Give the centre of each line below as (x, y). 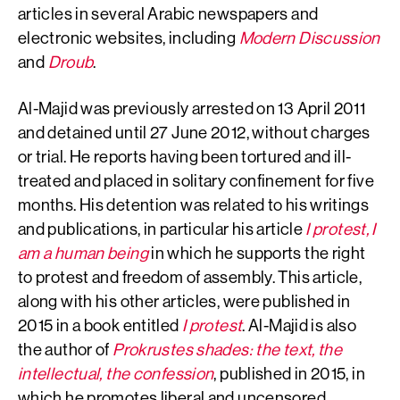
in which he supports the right (257, 252)
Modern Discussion (309, 37)
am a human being (83, 252)
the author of (66, 349)
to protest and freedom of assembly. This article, (190, 276)
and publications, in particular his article (162, 228)
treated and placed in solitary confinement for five (196, 180)
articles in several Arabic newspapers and (168, 13)
